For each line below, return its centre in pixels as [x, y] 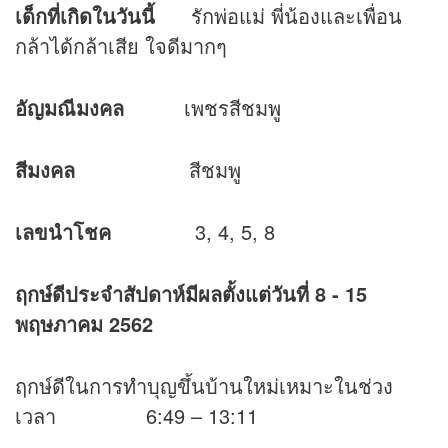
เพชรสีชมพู [202, 107]
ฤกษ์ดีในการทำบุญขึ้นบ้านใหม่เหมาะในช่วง [204, 385]
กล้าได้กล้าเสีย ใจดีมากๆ [121, 45]
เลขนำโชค [63, 231]
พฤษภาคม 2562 [84, 323]
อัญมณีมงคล [69, 107]
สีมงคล [45, 169]
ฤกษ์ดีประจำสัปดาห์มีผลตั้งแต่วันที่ [162, 293]
